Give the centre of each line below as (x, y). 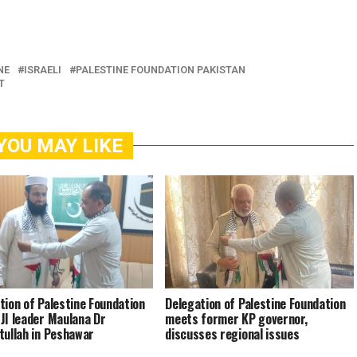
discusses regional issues (232, 334)
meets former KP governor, (236, 319)
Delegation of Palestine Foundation (255, 304)
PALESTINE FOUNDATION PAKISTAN (161, 70)
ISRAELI (43, 70)
